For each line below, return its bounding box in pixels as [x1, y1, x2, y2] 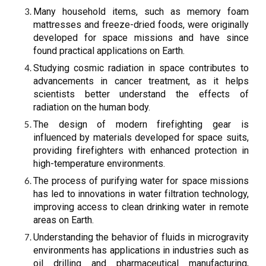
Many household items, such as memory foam [33, 6, 249, 17]
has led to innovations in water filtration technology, [33, 188, 249, 199]
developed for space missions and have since [33, 32, 249, 43]
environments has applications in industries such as [33, 245, 249, 256]
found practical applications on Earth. [33, 45, 185, 56]
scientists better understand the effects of [33, 88, 249, 100]
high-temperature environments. [33, 158, 166, 169]
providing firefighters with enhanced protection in [33, 145, 249, 156]
